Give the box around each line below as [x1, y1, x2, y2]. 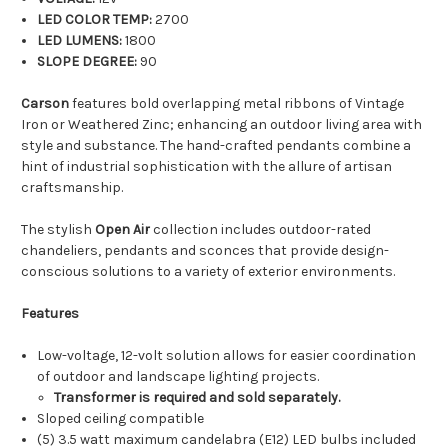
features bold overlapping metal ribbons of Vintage [72, 95, 404, 113]
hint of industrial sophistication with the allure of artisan [21, 158, 392, 176]
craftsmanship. [21, 179, 123, 197]
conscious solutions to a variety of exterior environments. [21, 263, 395, 281]
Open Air [95, 221, 150, 239]
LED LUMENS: [37, 32, 123, 50]
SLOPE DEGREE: [37, 53, 138, 71]
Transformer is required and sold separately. [53, 389, 340, 407]
